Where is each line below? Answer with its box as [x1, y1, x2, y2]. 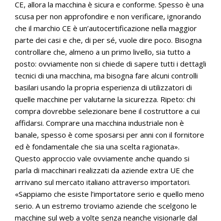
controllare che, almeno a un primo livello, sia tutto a [15, 47, 190, 57]
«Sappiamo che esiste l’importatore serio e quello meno [15, 189, 204, 199]
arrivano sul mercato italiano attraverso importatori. [15, 177, 190, 187]
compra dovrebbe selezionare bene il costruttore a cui [15, 106, 200, 116]
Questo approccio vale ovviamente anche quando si [15, 153, 189, 163]
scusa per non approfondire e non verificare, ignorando [15, 11, 201, 21]
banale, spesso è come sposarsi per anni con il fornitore [15, 130, 204, 140]
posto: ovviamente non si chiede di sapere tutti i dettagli [15, 59, 206, 69]
